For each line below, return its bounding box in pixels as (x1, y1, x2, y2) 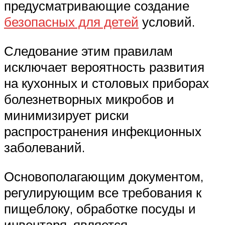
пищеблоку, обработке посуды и (4, 200, 196, 216)
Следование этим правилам (4, 43, 173, 59)
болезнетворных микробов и (4, 91, 174, 107)
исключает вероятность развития (4, 59, 204, 75)
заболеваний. (4, 139, 85, 156)
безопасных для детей (4, 14, 139, 30)
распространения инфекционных (4, 123, 201, 140)
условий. (139, 14, 195, 30)
